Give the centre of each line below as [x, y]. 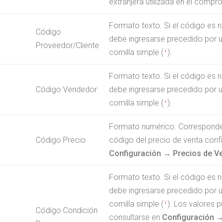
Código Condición [66, 210]
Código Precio [60, 140]
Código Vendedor [66, 89]
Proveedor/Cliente [67, 45]
